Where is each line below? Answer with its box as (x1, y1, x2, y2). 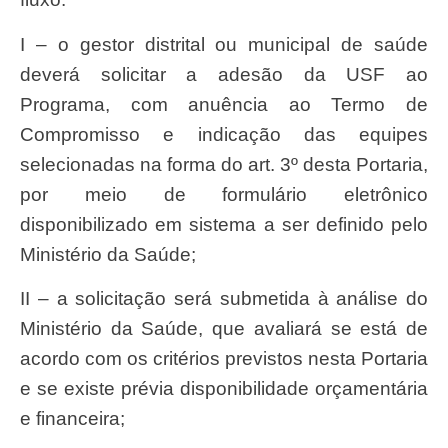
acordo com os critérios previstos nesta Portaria (20, 347, 428, 369)
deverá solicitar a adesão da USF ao (20, 63, 428, 85)
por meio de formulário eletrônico (20, 183, 428, 205)
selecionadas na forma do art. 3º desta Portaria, (20, 153, 428, 175)
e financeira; (20, 407, 125, 429)
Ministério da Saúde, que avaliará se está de (20, 317, 428, 339)
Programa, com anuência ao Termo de (20, 93, 428, 115)
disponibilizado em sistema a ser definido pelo (20, 213, 428, 235)
